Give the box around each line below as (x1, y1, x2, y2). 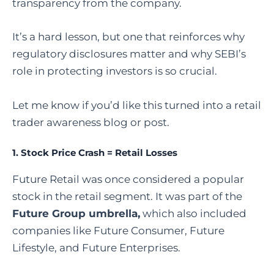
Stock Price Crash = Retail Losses (21, 146, 177, 158)
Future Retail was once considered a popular (12, 172, 244, 185)
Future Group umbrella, (12, 207, 140, 220)
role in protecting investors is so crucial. (12, 65, 217, 78)
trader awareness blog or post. (12, 116, 169, 128)
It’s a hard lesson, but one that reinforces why (12, 31, 245, 43)
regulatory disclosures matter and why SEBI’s (12, 48, 246, 61)
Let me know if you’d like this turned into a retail (12, 98, 261, 111)
